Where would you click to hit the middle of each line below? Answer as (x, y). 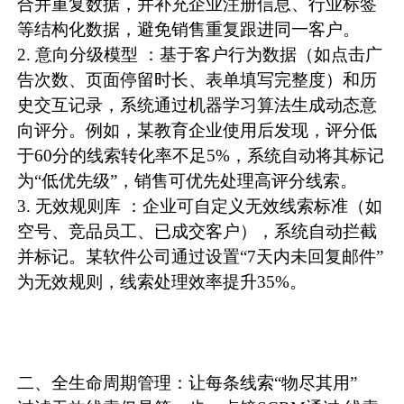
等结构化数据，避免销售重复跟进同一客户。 (189, 30)
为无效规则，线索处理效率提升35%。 (162, 282)
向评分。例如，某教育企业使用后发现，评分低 (197, 131)
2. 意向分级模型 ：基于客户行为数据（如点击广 (200, 55)
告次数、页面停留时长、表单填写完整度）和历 (197, 80)
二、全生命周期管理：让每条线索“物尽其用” (188, 383)
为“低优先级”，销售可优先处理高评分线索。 (188, 181)
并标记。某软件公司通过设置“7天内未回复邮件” (201, 257)
